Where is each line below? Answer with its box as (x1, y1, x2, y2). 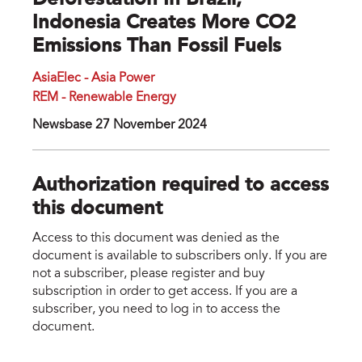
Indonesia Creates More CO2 (32, 14, 296, 34)
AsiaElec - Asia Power (32, 72, 154, 86)
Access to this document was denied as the (32, 231, 280, 245)
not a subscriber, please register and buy (32, 267, 265, 280)
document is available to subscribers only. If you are (32, 249, 327, 263)
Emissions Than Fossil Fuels (32, 37, 281, 57)
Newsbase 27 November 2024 (32, 119, 207, 133)
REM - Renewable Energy (32, 91, 176, 105)
